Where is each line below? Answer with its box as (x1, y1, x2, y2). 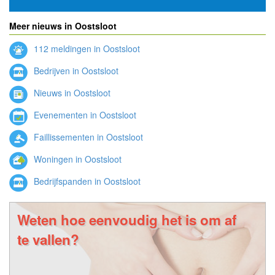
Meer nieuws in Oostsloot (9, 19, 117, 32)
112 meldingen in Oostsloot (31, 42, 140, 55)
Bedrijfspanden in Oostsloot (31, 175, 141, 188)
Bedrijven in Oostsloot (31, 64, 118, 77)
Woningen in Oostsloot (31, 153, 122, 166)
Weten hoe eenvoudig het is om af (17, 209, 236, 230)
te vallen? (17, 229, 79, 249)
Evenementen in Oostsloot (31, 109, 136, 122)
